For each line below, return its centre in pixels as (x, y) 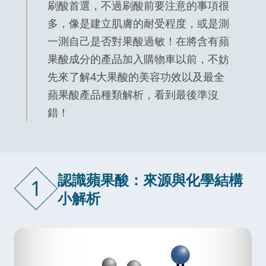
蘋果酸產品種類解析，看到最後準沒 (133, 95)
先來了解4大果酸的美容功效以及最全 (136, 77)
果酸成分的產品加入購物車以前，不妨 (138, 59)
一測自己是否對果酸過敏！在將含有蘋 (138, 41)
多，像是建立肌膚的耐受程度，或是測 (138, 23)
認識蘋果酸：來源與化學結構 (150, 179)
